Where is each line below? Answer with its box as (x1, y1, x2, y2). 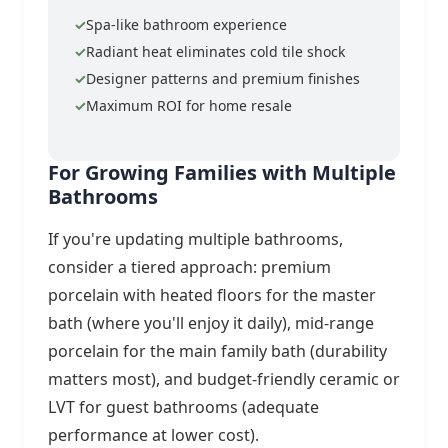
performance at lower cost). (48, 423, 259, 446)
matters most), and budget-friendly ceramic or (48, 367, 400, 390)
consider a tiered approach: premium (48, 255, 331, 278)
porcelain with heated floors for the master (48, 283, 376, 306)
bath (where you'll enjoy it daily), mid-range (48, 311, 374, 334)
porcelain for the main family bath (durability (48, 339, 387, 362)
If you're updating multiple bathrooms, (48, 227, 343, 250)
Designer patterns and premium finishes (86, 68, 360, 88)
